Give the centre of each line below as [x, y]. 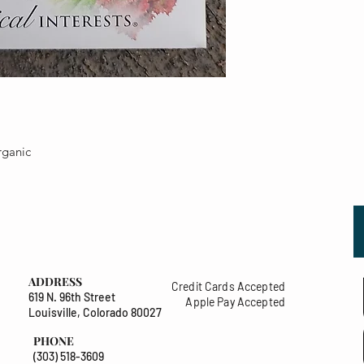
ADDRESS [55, 282]
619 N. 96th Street [72, 297]
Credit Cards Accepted [228, 287]
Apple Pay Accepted [235, 302]
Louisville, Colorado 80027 [95, 313]
